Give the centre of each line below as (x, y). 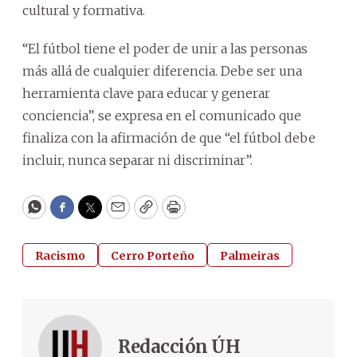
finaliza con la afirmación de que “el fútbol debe (169, 137)
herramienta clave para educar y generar (146, 93)
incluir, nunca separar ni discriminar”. (137, 160)
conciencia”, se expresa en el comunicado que (162, 115)
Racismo (60, 255)
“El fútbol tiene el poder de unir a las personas (165, 48)
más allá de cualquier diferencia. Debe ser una (162, 71)
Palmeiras (250, 255)
